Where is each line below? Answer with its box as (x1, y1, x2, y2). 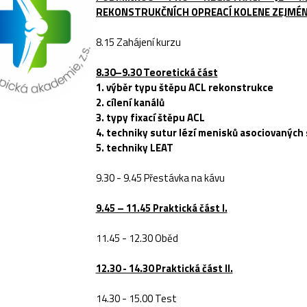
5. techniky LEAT (95, 140, 173, 156)
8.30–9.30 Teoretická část (95, 64, 218, 80)
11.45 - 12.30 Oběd (95, 230, 178, 246)
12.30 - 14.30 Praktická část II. (95, 260, 233, 276)
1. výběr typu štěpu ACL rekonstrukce (95, 79, 273, 95)
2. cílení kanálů (95, 95, 164, 110)
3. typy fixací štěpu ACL (95, 110, 205, 125)
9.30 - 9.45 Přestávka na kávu (95, 170, 225, 186)
